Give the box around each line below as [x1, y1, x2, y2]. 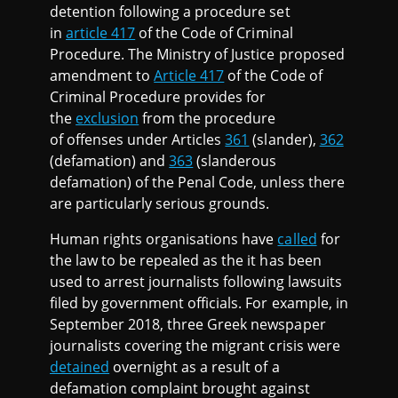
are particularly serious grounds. [50, 194, 274, 214]
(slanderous [193, 151, 277, 171]
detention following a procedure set [50, 2, 291, 22]
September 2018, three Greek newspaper [50, 314, 326, 335]
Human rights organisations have [50, 229, 278, 250]
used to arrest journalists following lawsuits [50, 272, 342, 292]
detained [50, 357, 110, 378]
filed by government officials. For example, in [50, 293, 348, 314]
